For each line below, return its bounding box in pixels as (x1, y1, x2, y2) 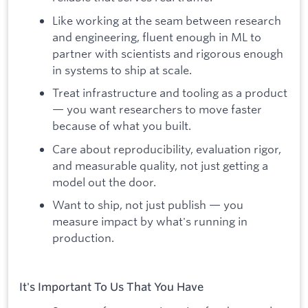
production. (52, 230, 114, 245)
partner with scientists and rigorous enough (52, 45, 283, 60)
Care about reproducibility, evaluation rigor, (52, 141, 281, 156)
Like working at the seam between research (52, 12, 281, 27)
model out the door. (52, 174, 156, 189)
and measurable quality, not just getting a (52, 157, 268, 173)
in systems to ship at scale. (52, 62, 192, 77)
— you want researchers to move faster (52, 102, 262, 117)
